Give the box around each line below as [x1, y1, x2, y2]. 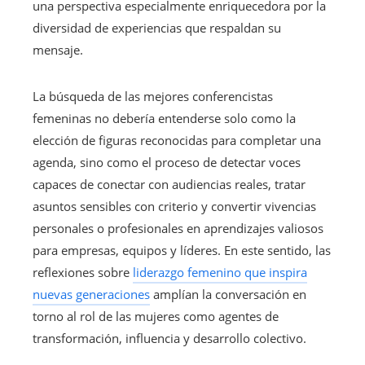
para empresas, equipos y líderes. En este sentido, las [33, 241, 331, 258]
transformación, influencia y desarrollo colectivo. [33, 329, 306, 346]
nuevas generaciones [33, 285, 150, 302]
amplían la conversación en [150, 285, 306, 302]
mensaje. [33, 41, 83, 58]
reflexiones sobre [33, 263, 133, 280]
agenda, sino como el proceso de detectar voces [33, 153, 301, 170]
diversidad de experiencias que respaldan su [33, 19, 281, 36]
